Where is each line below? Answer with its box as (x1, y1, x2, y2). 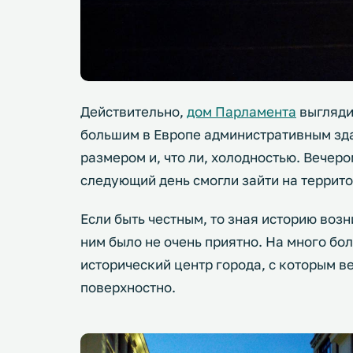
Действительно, (80, 102, 187, 120)
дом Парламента (187, 102, 296, 120)
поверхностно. (80, 278, 176, 295)
